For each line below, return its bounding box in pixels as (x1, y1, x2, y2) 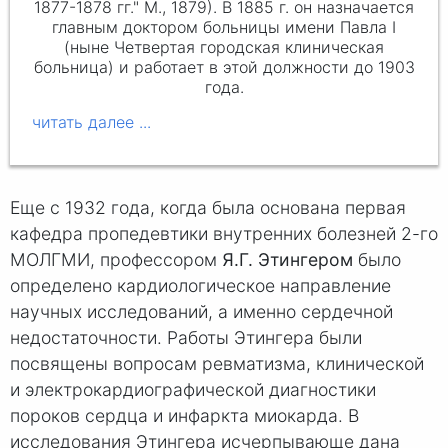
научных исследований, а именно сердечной (10, 301, 393, 323)
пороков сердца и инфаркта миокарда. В (10, 405, 359, 427)
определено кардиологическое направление (10, 275, 391, 297)
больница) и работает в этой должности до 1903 (33, 57, 415, 78)
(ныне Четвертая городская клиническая (64, 37, 384, 58)
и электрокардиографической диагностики (10, 379, 376, 401)
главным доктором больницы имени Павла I (52, 17, 396, 38)
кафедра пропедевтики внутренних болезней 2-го (10, 223, 438, 245)
